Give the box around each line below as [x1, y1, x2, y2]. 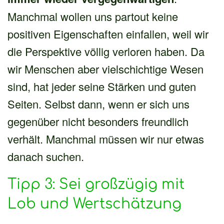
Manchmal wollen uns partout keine [7, 8, 178, 24]
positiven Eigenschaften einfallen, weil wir [7, 25, 208, 41]
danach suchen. [7, 148, 84, 164]
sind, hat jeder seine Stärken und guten [7, 78, 196, 94]
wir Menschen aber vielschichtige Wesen [7, 60, 203, 76]
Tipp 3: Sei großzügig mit [7, 176, 184, 192]
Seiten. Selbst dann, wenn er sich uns [7, 95, 189, 111]
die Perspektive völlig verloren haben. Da [7, 43, 204, 59]
